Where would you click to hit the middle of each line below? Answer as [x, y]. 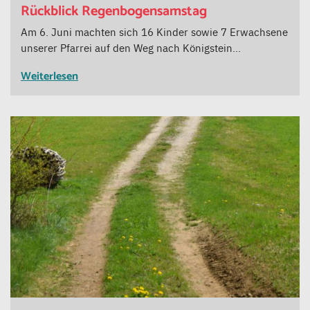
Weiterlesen [49, 77]
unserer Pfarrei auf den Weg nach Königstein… [131, 48]
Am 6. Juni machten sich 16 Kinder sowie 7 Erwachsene [154, 32]
